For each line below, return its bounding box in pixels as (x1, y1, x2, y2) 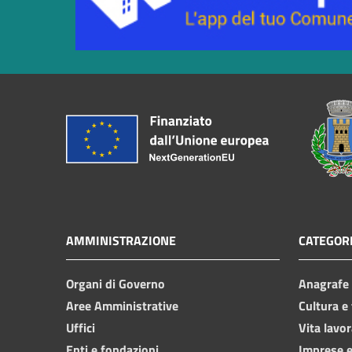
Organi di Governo (66, 273, 165, 293)
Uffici (66, 317, 95, 337)
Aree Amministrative (66, 295, 178, 315)
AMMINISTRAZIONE (66, 230, 176, 250)
